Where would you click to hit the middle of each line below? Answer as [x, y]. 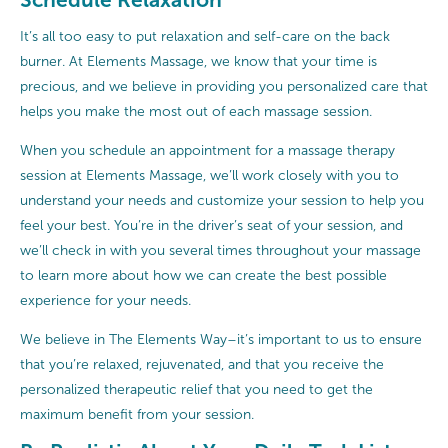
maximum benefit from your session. [137, 415]
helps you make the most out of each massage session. [196, 112]
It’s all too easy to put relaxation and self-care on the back [205, 37]
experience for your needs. [105, 301]
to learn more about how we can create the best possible [203, 276]
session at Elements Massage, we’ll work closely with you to [209, 176]
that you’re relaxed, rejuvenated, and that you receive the [202, 365]
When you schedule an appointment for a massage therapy [207, 151]
